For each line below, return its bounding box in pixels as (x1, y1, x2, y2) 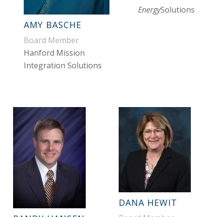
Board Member (24, 34, 79, 46)
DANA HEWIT (118, 197, 177, 209)
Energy (138, 4, 161, 15)
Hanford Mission (24, 47, 85, 58)
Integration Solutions (24, 60, 102, 71)
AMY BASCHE (24, 18, 82, 31)
